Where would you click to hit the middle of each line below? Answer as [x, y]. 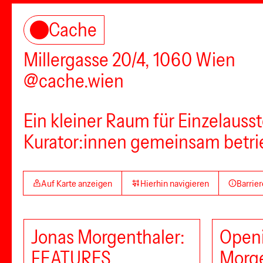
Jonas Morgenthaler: [108, 237]
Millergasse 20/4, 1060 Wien [129, 60]
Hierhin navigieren [174, 183]
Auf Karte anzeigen [77, 183]
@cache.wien [74, 81]
